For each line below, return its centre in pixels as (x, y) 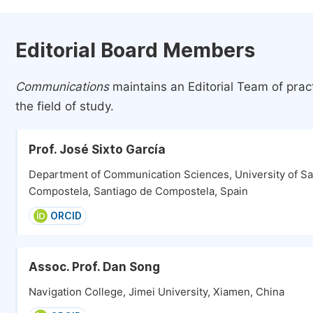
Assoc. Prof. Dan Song (94, 267)
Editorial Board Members (135, 50)
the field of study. (65, 106)
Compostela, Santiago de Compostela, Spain (138, 191)
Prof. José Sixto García (97, 150)
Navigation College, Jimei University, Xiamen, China (156, 292)
